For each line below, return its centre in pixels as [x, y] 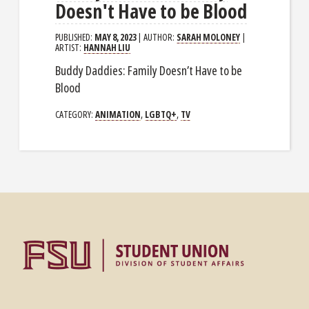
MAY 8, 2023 [116, 37]
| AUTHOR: [158, 37]
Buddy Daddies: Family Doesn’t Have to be [149, 70]
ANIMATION [118, 114]
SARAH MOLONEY [209, 37]
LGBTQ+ [161, 114]
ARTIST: [70, 47]
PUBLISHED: [75, 37]
